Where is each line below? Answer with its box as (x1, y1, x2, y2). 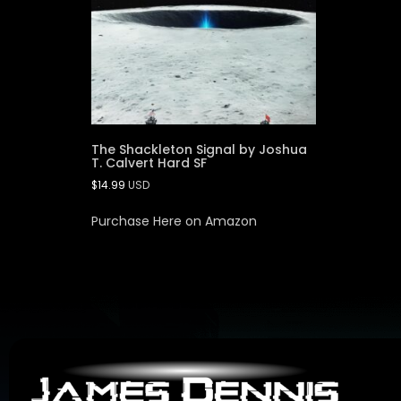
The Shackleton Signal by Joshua (91, 140, 307, 158)
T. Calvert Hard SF (91, 153, 207, 172)
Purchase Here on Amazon (91, 211, 257, 230)
